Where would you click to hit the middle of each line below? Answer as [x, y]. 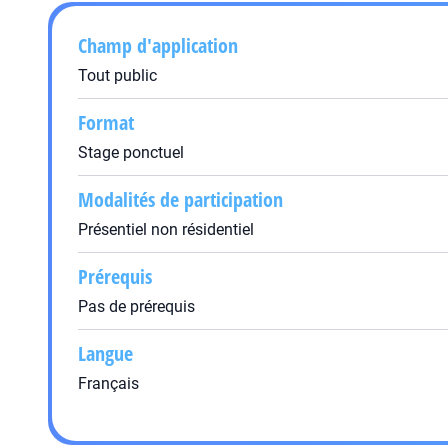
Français [108, 383]
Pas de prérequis [136, 306]
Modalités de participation [180, 199]
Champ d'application [158, 45]
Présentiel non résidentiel [166, 229]
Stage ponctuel [131, 152]
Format [106, 122]
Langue [105, 353]
